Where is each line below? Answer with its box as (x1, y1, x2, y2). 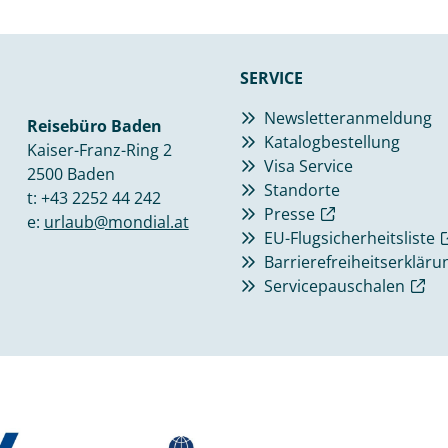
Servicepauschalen (264, 275, 405, 298)
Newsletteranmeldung (264, 107, 432, 130)
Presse (264, 203, 315, 226)
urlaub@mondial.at (43, 211, 189, 234)
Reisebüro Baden (26, 115, 162, 138)
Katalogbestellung (264, 131, 400, 154)
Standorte (264, 179, 340, 202)
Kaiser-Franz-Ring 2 (26, 139, 172, 162)
